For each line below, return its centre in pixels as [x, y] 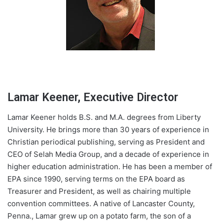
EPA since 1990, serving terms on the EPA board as [96, 179]
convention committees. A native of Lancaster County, [101, 204]
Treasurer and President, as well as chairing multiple [99, 191]
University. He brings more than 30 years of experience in [108, 130]
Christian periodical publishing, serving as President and [106, 142]
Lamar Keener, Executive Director [93, 97]
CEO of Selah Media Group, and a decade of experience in [108, 154]
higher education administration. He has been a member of [110, 167]
